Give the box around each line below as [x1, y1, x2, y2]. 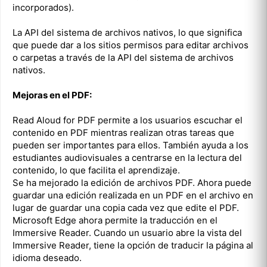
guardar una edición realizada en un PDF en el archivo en [13, 189, 253, 201]
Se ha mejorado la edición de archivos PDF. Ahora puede [13, 176, 252, 188]
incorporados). [13, 1, 74, 13]
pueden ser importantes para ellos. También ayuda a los [13, 139, 249, 151]
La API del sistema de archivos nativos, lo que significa [13, 26, 242, 38]
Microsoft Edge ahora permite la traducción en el [13, 214, 218, 226]
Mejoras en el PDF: [13, 89, 92, 101]
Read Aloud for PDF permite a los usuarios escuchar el [13, 114, 243, 126]
